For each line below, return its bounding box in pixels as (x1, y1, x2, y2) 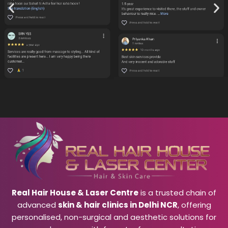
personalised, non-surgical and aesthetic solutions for (12, 212, 216, 223)
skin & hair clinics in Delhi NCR (58, 199, 178, 211)
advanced (17, 199, 58, 211)
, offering (177, 199, 211, 211)
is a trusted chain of (138, 187, 216, 198)
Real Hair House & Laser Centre (12, 187, 138, 198)
